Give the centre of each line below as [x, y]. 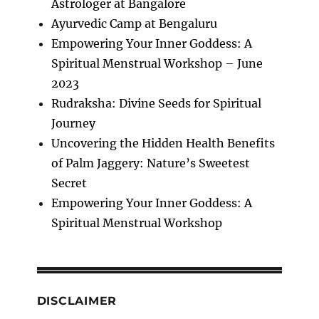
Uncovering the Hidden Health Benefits [163, 143]
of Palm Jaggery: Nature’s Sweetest [150, 163]
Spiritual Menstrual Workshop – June [157, 63]
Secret [69, 183]
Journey [73, 123]
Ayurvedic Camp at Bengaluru [134, 23]
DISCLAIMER [77, 300]
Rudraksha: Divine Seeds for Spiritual [156, 103]
